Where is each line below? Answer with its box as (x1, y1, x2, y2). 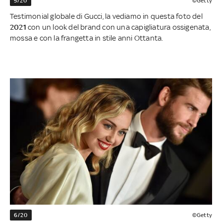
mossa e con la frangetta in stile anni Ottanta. (10, 34, 164, 43)
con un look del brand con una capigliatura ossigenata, (26, 23, 211, 32)
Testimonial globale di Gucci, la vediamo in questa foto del (10, 12, 203, 21)
